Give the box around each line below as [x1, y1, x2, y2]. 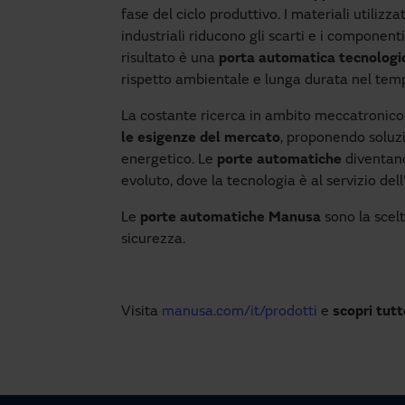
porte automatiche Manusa [140, 211, 321, 225]
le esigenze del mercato [121, 131, 280, 146]
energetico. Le [121, 153, 217, 167]
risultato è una [121, 52, 219, 66]
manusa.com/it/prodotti [162, 305, 317, 319]
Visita [121, 305, 162, 319]
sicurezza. [121, 232, 185, 247]
